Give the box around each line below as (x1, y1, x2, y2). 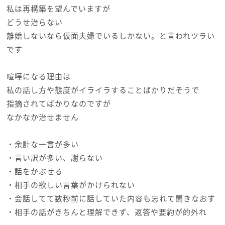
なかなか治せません (6, 111, 79, 123)
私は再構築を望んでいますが (6, 3, 110, 14)
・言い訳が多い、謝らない (6, 152, 103, 163)
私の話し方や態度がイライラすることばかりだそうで (6, 84, 199, 95)
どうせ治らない (6, 17, 63, 28)
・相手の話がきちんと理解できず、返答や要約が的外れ (6, 206, 207, 217)
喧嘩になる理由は (6, 71, 71, 82)
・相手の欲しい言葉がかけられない (6, 179, 135, 190)
